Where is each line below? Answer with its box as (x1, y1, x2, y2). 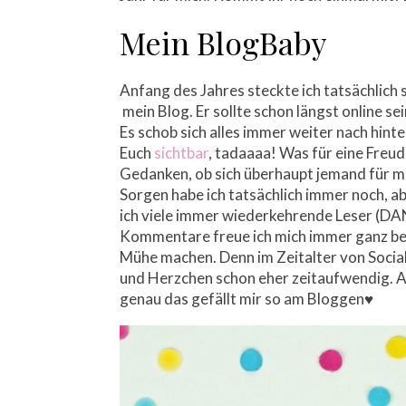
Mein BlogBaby (120, 22, 326, 63)
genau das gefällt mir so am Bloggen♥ (120, 289, 373, 308)
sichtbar (154, 143, 208, 162)
